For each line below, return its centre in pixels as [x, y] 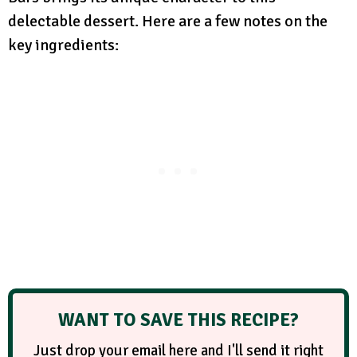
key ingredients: [63, 45]
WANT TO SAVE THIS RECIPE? [178, 320]
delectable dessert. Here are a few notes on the [168, 21]
